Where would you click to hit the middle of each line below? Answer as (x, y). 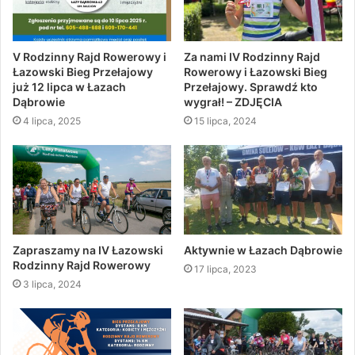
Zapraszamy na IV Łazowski (88, 250)
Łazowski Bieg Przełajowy (83, 72)
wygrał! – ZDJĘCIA (233, 102)
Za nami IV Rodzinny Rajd (252, 57)
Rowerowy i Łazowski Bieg (256, 72)
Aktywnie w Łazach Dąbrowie (263, 250)
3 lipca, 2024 (52, 284)
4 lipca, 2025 (52, 121)
